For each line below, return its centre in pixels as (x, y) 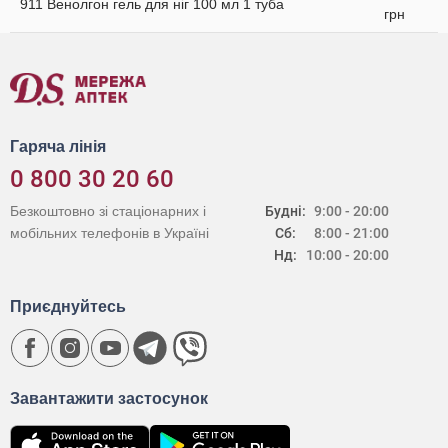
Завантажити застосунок (109, 398)
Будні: (286, 211)
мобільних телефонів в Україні (109, 233)
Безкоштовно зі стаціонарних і (108, 211)
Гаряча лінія (58, 146)
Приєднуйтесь (68, 306)
